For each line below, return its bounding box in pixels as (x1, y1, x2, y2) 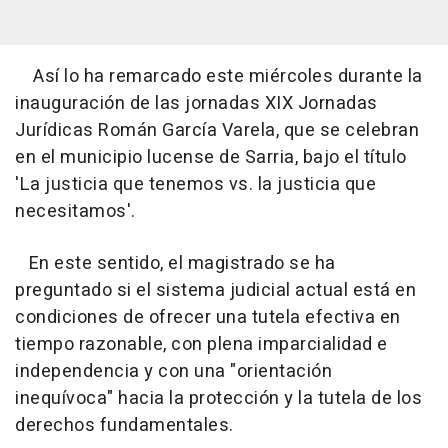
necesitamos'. (15, 198, 136, 225)
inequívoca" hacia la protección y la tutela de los (15, 385, 422, 412)
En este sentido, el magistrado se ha (15, 250, 336, 277)
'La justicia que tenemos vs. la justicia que (15, 171, 376, 198)
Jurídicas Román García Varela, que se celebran (15, 117, 419, 144)
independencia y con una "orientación (15, 358, 332, 385)
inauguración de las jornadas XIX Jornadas (15, 90, 378, 117)
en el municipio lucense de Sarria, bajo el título (15, 144, 407, 171)
